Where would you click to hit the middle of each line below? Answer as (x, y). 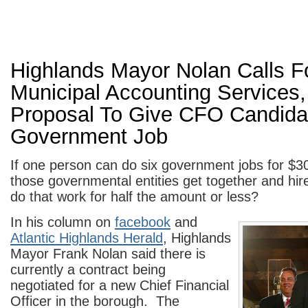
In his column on (63, 222)
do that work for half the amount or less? (134, 197)
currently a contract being (88, 269)
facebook (143, 222)
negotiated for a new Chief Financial (120, 285)
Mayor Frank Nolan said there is (108, 254)
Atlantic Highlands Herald (87, 238)
